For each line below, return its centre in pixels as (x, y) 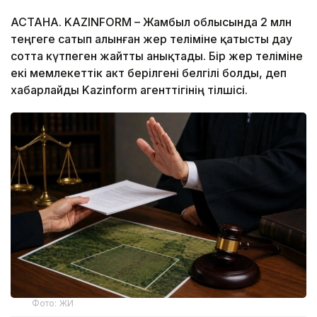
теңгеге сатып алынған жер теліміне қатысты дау (151, 39)
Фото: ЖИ (53, 303)
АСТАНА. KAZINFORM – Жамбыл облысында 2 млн (151, 22)
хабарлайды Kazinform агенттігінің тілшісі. (129, 90)
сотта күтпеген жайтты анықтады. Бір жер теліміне (157, 56)
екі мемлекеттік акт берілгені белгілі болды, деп (149, 73)
